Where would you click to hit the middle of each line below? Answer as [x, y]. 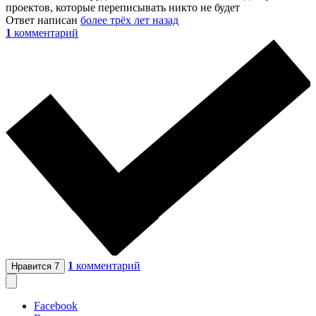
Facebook [56, 306]
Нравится [33, 267]
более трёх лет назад [129, 20]
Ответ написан [43, 20]
